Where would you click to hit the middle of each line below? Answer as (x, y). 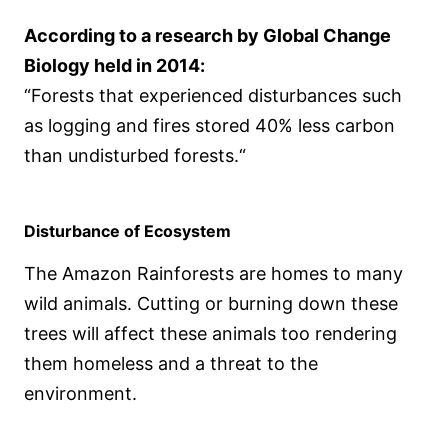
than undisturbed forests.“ (135, 156)
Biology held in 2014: (114, 66)
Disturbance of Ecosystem (127, 231)
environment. (80, 394)
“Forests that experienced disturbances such (213, 96)
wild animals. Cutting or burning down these (211, 304)
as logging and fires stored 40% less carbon (209, 126)
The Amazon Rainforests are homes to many (213, 274)
